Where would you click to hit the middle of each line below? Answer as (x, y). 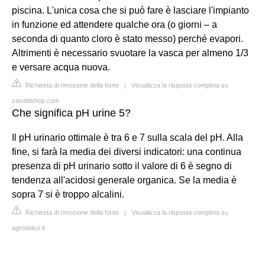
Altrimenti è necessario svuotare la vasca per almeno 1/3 (130, 53)
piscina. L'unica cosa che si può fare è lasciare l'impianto (130, 10)
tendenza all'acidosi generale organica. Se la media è (124, 180)
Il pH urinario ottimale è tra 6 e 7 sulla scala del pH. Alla (127, 137)
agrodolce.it (28, 227)
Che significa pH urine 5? (71, 113)
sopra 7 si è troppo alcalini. (68, 194)
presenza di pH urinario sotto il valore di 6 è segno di (122, 166)
